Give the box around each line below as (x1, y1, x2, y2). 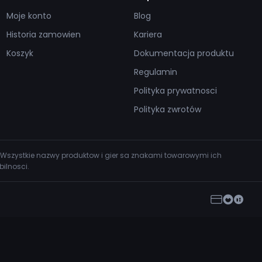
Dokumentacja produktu (134, 47, 235, 59)
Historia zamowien (6, 29, 81, 40)
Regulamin (134, 66, 178, 78)
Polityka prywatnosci (134, 85, 218, 96)
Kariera (134, 29, 163, 40)
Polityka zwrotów (134, 104, 202, 115)
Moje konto (6, 10, 51, 22)
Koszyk (6, 47, 33, 59)
